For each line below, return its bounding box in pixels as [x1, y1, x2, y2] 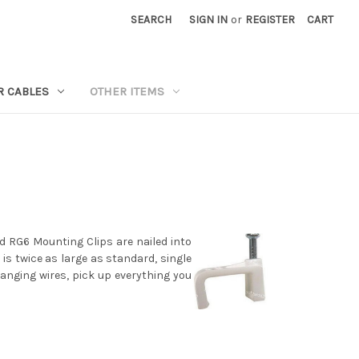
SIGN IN [189, 13, 228, 26]
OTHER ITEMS [90, 83, 165, 99]
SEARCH [131, 13, 172, 26]
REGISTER [245, 13, 296, 26]
